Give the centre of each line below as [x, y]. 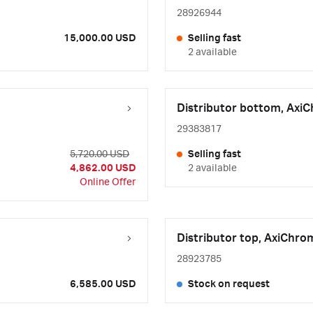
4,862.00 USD [103, 168]
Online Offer [108, 182]
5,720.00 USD [100, 154]
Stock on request [229, 284]
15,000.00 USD [100, 38]
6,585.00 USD [103, 284]
